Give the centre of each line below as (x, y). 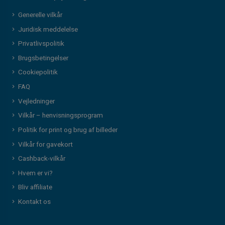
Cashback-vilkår (41, 159)
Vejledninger (36, 101)
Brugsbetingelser (43, 58)
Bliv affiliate (35, 188)
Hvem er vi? (35, 173)
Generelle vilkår (40, 15)
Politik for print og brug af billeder (68, 130)
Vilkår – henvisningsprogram (60, 116)
